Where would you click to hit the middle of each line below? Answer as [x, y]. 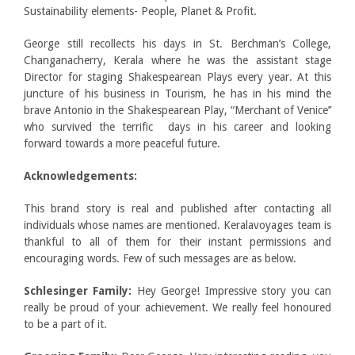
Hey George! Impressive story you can [232, 291]
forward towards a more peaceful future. [122, 144]
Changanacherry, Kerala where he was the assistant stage [177, 61]
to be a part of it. [65, 324]
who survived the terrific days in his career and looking [177, 127]
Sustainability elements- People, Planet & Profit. [140, 11]
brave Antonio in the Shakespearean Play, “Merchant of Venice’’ [177, 111]
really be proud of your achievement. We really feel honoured [177, 308]
